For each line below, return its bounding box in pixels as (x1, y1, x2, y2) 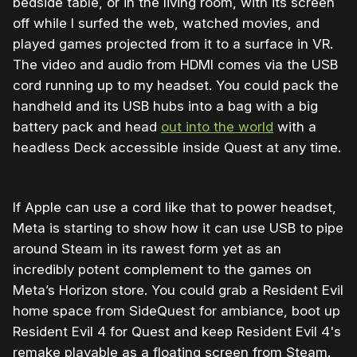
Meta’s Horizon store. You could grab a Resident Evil (13, 281, 343, 298)
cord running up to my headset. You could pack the (13, 76, 339, 93)
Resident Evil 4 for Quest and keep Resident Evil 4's (13, 323, 341, 339)
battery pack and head (13, 118, 161, 135)
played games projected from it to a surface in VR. (13, 35, 333, 52)
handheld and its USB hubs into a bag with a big (13, 97, 318, 114)
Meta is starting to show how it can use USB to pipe (13, 219, 343, 236)
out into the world (161, 118, 273, 135)
